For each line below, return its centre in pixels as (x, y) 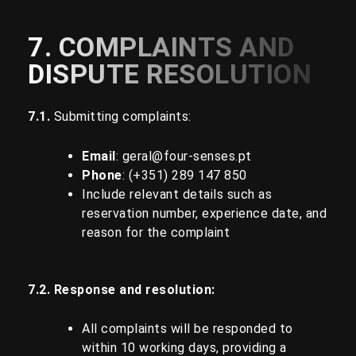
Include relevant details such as (177, 194)
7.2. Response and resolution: (122, 289)
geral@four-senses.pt (187, 156)
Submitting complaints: (122, 117)
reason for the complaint (156, 232)
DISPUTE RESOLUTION (170, 74)
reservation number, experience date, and (204, 213)
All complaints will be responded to (188, 329)
